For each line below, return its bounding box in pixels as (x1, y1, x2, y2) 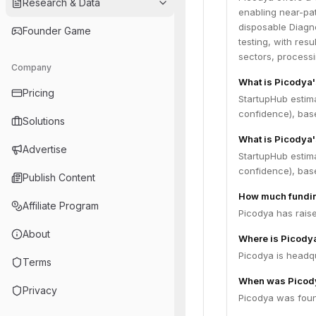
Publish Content (23, 171, 95, 183)
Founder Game (23, 25, 91, 37)
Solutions (23, 115, 65, 127)
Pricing (23, 87, 54, 99)
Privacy (23, 284, 57, 296)
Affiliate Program (23, 200, 99, 212)
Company (11, 62, 51, 73)
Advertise (23, 143, 67, 155)
